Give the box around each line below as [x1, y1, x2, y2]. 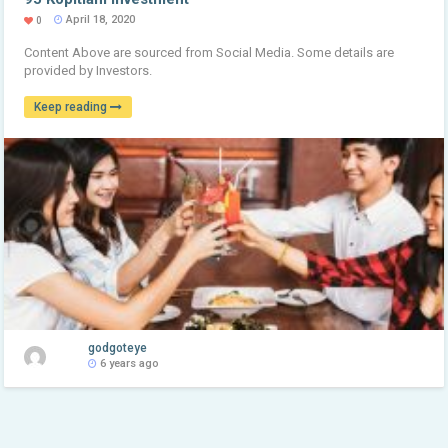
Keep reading [34, 99, 111, 114]
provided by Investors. [24, 62, 153, 78]
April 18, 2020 [63, 12, 136, 26]
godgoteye [88, 341, 148, 356]
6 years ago [97, 357, 160, 371]
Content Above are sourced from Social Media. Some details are [24, 44, 395, 60]
